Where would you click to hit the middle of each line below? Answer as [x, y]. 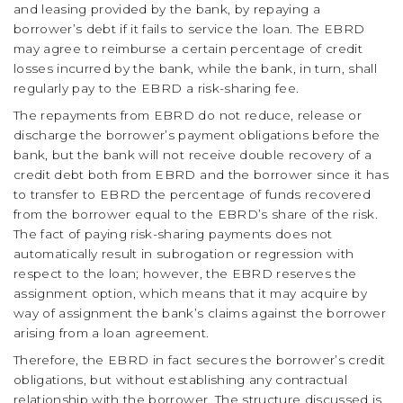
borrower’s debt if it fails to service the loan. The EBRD [189, 28]
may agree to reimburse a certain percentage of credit [188, 48]
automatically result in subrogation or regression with [184, 253]
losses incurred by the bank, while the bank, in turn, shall [196, 68]
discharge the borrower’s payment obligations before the [197, 134]
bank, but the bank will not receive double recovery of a [193, 154]
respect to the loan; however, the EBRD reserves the [185, 273]
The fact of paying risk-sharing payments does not [173, 233]
